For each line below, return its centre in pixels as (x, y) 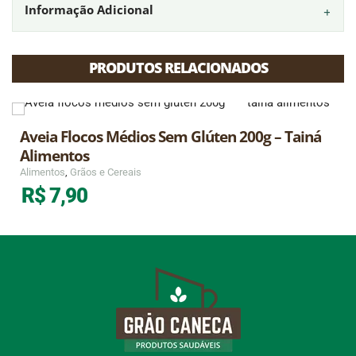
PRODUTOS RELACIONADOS (178, 67)
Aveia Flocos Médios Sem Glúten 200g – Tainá (170, 136)
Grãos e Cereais (106, 172)
